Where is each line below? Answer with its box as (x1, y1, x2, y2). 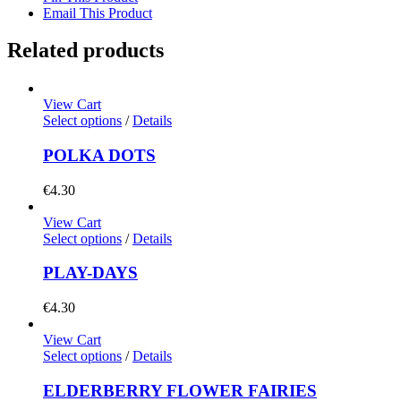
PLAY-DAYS (43, 263, 138, 283)
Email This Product (43, 4, 152, 21)
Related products (7, 38, 164, 63)
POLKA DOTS (43, 146, 156, 166)
